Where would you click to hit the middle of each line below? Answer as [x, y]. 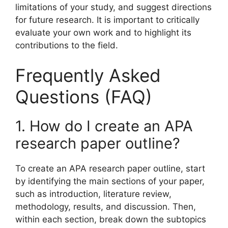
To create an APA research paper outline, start [110, 169]
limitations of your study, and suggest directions [113, 7]
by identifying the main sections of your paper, [110, 181]
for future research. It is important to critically [107, 20]
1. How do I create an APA [104, 126]
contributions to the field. [67, 45]
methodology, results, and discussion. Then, [106, 207]
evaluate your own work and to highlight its [103, 32]
